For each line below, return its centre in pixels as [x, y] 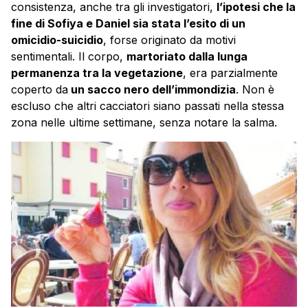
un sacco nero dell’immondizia [152, 89]
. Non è [255, 89]
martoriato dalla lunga [187, 56]
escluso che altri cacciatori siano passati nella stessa [147, 106]
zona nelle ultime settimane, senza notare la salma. [144, 122]
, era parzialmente [230, 73]
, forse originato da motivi [169, 40]
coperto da [40, 89]
